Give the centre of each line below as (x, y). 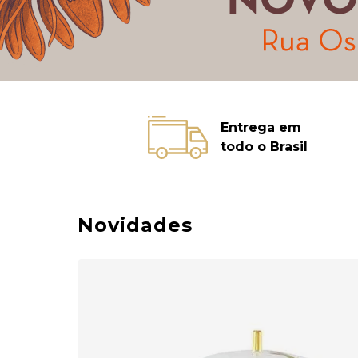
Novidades (135, 225)
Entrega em (261, 127)
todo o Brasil (264, 147)
